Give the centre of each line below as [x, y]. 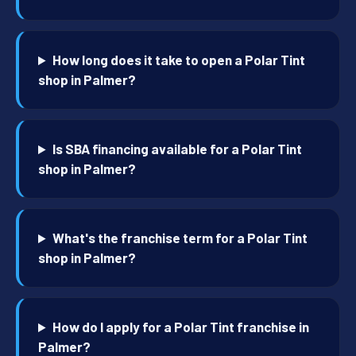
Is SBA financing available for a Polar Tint [178, 149]
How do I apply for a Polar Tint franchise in [181, 327]
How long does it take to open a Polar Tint [179, 60]
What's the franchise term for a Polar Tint [180, 238]
